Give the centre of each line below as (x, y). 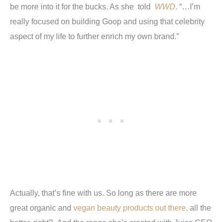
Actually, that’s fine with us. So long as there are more (103, 193)
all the (200, 208)
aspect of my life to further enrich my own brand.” (94, 36)
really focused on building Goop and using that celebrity (107, 22)
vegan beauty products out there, (132, 208)
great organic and (42, 208)
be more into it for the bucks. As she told (82, 7)
